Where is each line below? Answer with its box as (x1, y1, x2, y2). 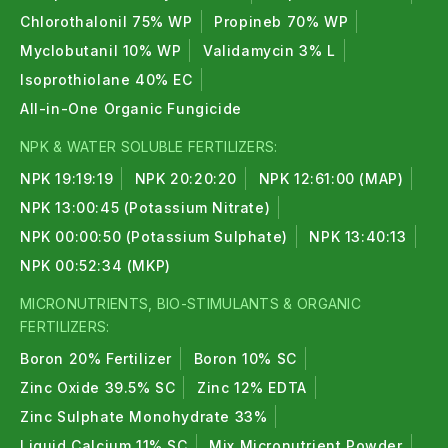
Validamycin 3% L (203, 42, 336, 59)
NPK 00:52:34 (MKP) (20, 257, 171, 274)
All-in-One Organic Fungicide (20, 100, 242, 117)
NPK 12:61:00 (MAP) (258, 170, 404, 187)
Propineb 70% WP (214, 13, 349, 30)
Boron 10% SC (193, 350, 297, 367)
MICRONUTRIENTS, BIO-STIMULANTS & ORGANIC (20, 295, 361, 312)
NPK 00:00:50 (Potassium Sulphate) (20, 228, 288, 245)
